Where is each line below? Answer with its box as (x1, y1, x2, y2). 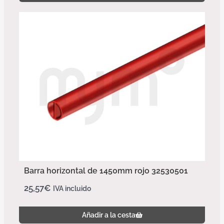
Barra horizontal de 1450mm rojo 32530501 (24, 165, 188, 175)
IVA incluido (53, 184, 91, 192)
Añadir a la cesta (81, 210, 135, 219)
